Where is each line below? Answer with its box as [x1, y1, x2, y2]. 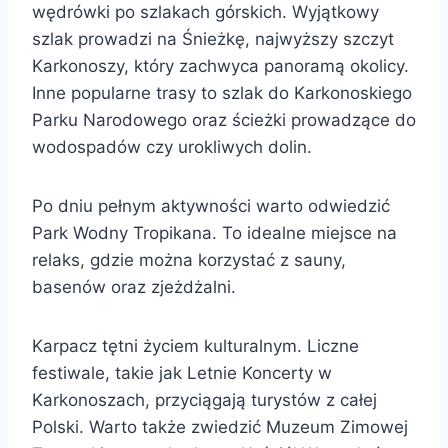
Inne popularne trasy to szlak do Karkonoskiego [32, 82, 412, 103]
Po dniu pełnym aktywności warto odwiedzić [32, 195, 390, 216]
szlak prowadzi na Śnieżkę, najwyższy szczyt [32, 28, 394, 49]
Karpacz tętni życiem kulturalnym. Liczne [32, 335, 359, 356]
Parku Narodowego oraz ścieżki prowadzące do [32, 109, 416, 130]
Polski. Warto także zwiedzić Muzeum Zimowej [32, 416, 408, 437]
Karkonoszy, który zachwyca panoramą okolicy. [32, 55, 409, 76]
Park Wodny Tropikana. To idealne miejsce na [32, 222, 397, 243]
